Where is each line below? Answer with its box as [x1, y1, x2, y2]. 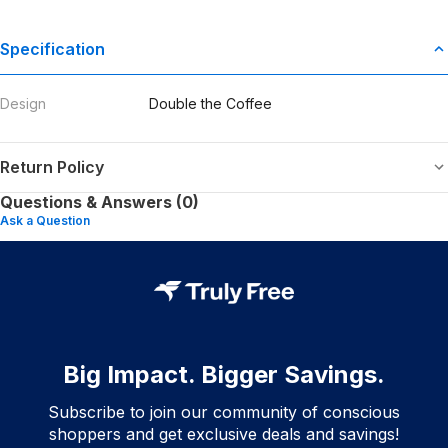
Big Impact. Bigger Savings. [63, 359, 385, 389]
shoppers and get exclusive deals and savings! [49, 423, 399, 444]
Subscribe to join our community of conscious [48, 401, 400, 422]
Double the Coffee [149, 94, 273, 112]
